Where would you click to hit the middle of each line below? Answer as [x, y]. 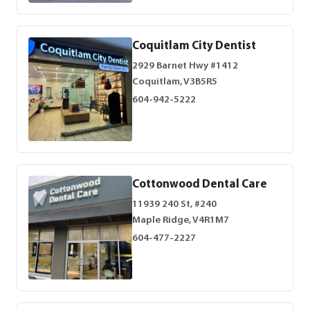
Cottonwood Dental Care [200, 184]
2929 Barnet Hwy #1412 [185, 66]
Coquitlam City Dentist [194, 46]
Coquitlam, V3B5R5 [175, 82]
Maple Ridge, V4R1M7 [181, 221]
